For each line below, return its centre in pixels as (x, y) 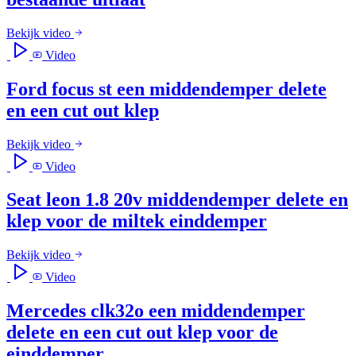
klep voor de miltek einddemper (137, 221)
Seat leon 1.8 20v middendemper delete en (177, 200)
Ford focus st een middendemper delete (166, 89)
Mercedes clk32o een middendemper (156, 311)
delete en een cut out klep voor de (142, 333)
